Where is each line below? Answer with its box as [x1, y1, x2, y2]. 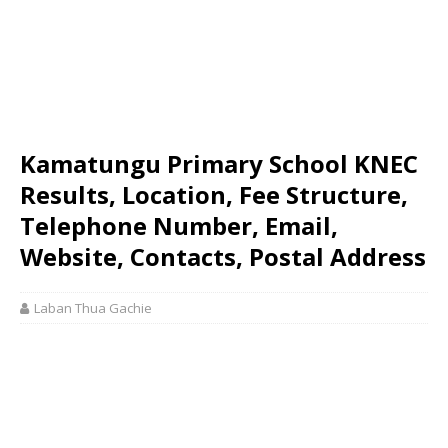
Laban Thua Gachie [34, 299, 152, 317]
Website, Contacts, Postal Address [20, 240, 426, 273]
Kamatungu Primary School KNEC [20, 147, 418, 180]
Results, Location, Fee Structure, [20, 178, 408, 211]
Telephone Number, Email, [20, 209, 338, 242]
